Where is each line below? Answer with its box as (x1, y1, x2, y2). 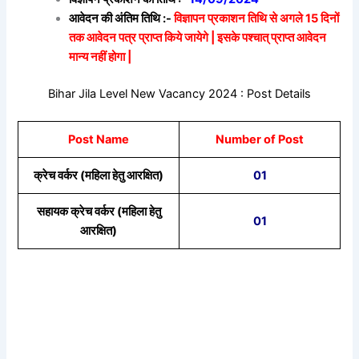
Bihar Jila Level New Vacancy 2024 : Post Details (48, 86, 311, 101)
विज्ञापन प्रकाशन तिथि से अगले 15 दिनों (174, 10, 340, 26)
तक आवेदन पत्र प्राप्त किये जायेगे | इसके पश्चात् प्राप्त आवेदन (69, 30, 327, 45)
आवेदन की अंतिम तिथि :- (69, 10, 175, 26)
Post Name (68, 131, 130, 147)
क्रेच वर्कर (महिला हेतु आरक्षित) (34, 167, 164, 183)
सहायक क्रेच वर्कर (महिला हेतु (36, 204, 161, 219)
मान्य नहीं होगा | (69, 49, 132, 64)
